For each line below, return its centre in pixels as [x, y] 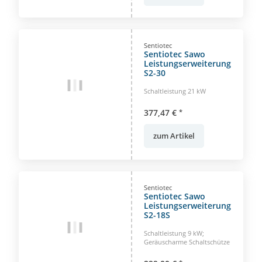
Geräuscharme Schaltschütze [187, 242]
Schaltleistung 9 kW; [174, 233]
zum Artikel [174, 135]
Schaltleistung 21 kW [175, 91]
